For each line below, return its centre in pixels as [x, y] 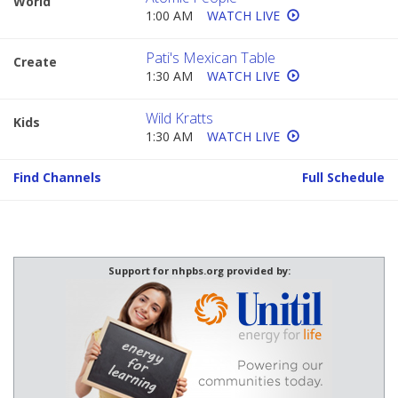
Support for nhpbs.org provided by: [199, 271]
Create [35, 62]
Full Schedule [343, 178]
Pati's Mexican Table [211, 58]
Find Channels [57, 178]
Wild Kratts [180, 119]
